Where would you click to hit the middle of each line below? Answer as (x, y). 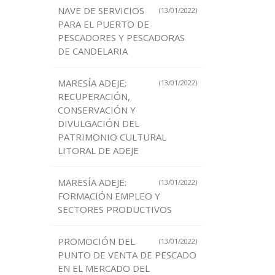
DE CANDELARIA (92, 51)
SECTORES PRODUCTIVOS (114, 210)
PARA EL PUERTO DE (103, 24)
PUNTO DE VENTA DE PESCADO (127, 255)
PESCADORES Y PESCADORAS (121, 38)
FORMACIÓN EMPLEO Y (109, 196)
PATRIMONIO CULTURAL (112, 137)
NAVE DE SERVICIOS (101, 11)
